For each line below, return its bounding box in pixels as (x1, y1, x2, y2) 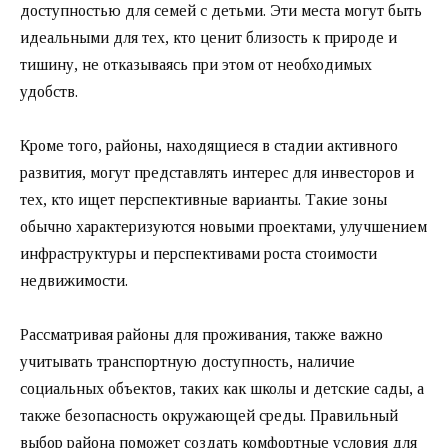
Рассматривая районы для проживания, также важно (20, 326, 383, 344)
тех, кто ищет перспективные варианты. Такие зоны (20, 190, 387, 208)
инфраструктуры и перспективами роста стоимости (20, 244, 377, 262)
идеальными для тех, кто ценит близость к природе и (20, 28, 397, 46)
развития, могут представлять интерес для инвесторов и (20, 163, 414, 181)
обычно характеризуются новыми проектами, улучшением (20, 217, 427, 235)
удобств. (20, 82, 78, 100)
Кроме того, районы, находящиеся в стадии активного (20, 136, 398, 154)
